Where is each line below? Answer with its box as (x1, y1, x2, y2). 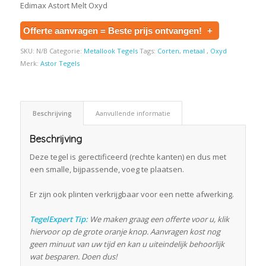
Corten (157, 46, 179, 55)
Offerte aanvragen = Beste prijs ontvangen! (23, 25, 204, 36)
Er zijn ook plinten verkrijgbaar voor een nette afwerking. (29, 188, 234, 199)
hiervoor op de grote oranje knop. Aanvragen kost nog (29, 226, 220, 237)
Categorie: (49, 46, 84, 55)
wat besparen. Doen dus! (29, 251, 117, 262)
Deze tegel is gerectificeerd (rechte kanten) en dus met (29, 151, 226, 162)
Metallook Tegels (83, 46, 138, 55)
